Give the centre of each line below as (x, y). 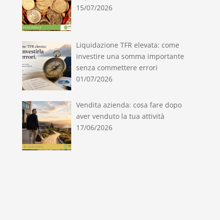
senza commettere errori (117, 68)
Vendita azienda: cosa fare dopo (129, 105)
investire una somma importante (130, 56)
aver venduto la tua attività (121, 116)
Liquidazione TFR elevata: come (128, 45)
